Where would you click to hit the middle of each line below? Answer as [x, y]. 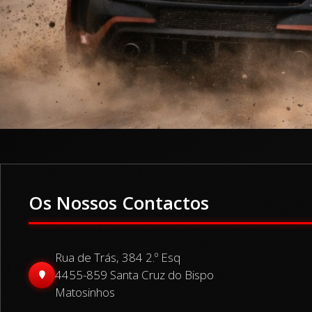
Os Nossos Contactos [119, 203]
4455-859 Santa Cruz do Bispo [134, 275]
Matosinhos [85, 292]
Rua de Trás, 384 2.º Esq [118, 257]
